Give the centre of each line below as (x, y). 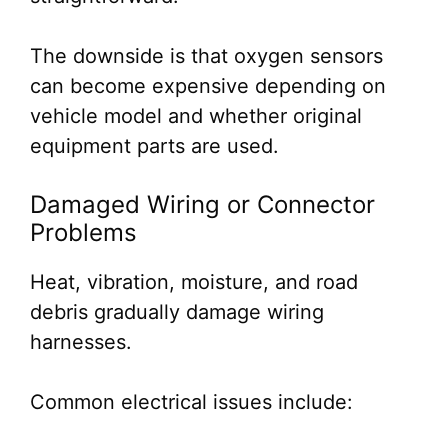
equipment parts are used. (154, 146)
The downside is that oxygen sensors (206, 56)
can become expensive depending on (208, 86)
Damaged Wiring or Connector (202, 204)
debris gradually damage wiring (177, 312)
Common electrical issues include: (191, 402)
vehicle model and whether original (196, 116)
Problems (83, 232)
